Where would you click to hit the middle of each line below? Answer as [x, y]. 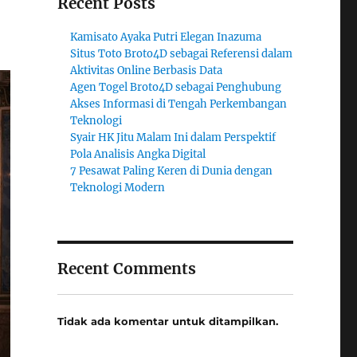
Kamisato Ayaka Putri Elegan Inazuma [166, 37]
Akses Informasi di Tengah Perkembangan [179, 104]
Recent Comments [126, 269]
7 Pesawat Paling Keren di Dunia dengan [172, 171]
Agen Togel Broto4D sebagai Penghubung [176, 87]
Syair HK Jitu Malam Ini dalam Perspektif [173, 137]
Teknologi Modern [118, 188]
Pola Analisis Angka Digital [138, 154]
